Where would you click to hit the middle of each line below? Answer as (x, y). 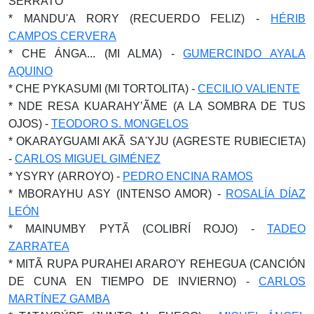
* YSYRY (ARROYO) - (66, 177)
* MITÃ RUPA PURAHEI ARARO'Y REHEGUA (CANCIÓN (157, 264)
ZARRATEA (39, 247)
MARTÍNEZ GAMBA (59, 299)
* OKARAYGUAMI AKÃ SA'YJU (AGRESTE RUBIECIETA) (157, 142)
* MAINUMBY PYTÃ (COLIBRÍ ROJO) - (138, 229)
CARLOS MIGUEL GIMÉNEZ (88, 159)
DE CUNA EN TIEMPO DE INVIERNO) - (134, 282)
